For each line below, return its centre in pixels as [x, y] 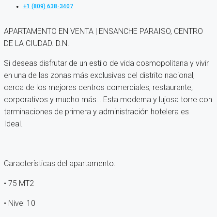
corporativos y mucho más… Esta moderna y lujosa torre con [108, 100]
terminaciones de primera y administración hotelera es [96, 112]
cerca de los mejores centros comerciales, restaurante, [98, 88]
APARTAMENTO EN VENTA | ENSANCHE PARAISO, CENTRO [103, 31]
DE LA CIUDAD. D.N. [37, 44]
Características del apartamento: [72, 164]
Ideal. [23, 124]
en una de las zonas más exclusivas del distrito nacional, [99, 76]
